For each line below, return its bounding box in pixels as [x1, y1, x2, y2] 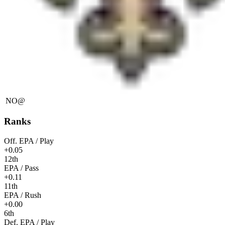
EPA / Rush [4, 191, 41, 200]
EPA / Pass [4, 164, 39, 173]
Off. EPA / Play [4, 137, 54, 146]
